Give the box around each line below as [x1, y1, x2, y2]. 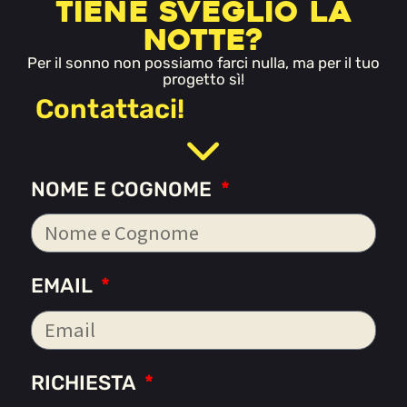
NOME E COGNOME [31, 177, 217, 203]
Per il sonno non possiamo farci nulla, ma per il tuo [27, 54, 380, 73]
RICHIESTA [31, 370, 141, 395]
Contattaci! [35, 94, 185, 125]
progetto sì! [163, 70, 244, 89]
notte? [143, 21, 264, 60]
